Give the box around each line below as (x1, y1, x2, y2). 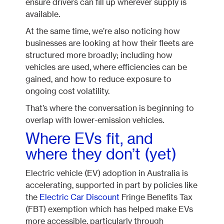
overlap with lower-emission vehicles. (25, 115, 164, 125)
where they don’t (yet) (25, 145, 177, 163)
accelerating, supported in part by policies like (25, 180, 198, 190)
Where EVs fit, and (25, 129, 153, 147)
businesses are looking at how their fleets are (25, 38, 194, 48)
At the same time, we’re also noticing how (25, 26, 180, 36)
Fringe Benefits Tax (119, 192, 193, 202)
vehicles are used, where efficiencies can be (25, 62, 187, 72)
